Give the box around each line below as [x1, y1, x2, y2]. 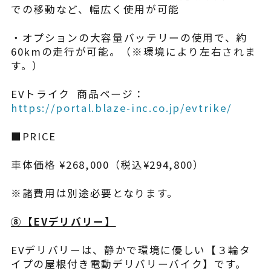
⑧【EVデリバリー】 [10, 214, 116, 229]
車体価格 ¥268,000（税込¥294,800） [10, 157, 204, 172]
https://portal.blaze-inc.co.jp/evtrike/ [10, 100, 233, 116]
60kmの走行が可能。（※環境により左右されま [10, 44, 256, 59]
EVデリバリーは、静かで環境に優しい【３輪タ [10, 242, 251, 257]
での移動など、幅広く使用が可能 [10, 2, 180, 17]
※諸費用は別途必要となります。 [10, 185, 178, 200]
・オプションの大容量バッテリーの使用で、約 [10, 30, 248, 45]
